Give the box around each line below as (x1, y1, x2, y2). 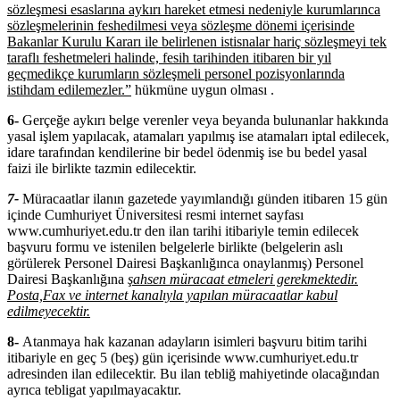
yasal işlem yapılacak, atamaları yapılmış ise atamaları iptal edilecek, (7, 128, 389, 144)
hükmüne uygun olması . (131, 81, 274, 97)
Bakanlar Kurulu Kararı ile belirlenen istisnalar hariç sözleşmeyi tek (7, 33, 387, 49)
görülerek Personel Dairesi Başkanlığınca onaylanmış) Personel (7, 254, 363, 271)
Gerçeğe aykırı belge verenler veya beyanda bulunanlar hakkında (22, 112, 388, 128)
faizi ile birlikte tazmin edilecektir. (7, 160, 196, 176)
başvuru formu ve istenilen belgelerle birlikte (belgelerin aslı (7, 238, 343, 254)
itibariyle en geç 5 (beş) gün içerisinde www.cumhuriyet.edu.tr (7, 349, 358, 365)
